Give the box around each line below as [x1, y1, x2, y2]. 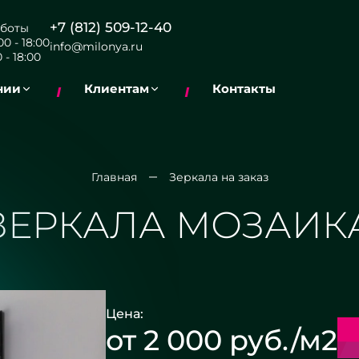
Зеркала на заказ [168, 170, 268, 184]
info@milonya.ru [50, 39, 143, 54]
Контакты [212, 81, 276, 96]
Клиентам [84, 81, 149, 96]
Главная [91, 170, 137, 184]
